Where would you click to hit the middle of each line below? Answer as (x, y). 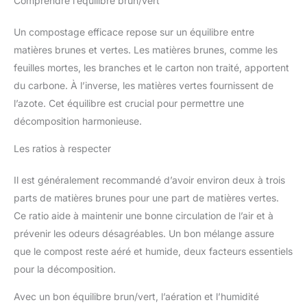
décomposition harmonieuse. (78, 121)
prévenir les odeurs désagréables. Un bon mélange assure (144, 234)
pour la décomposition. (65, 269)
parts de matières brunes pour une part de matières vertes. (146, 198)
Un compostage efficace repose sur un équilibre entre (134, 32)
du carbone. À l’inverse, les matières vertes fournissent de (144, 86)
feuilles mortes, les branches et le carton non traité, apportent (151, 68)
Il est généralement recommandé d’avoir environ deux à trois (149, 180)
